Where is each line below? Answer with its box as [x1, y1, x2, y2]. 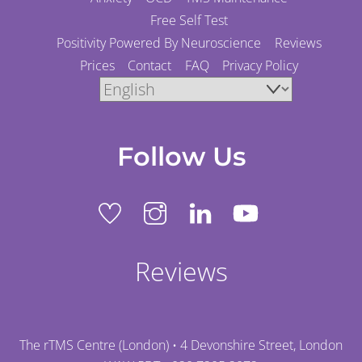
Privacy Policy [221, 56, 298, 74]
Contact [128, 56, 172, 74]
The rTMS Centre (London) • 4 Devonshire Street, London [19, 336, 343, 355]
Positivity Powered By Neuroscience [57, 33, 262, 52]
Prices [80, 56, 116, 74]
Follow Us [116, 141, 246, 173]
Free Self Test [150, 11, 229, 29]
